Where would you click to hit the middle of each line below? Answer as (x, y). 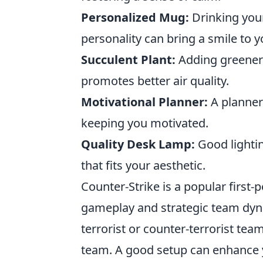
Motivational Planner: (144, 102)
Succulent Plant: (128, 60)
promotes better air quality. (155, 81)
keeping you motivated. (145, 123)
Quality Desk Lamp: (138, 144)
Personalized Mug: (135, 17)
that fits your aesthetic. (143, 165)
